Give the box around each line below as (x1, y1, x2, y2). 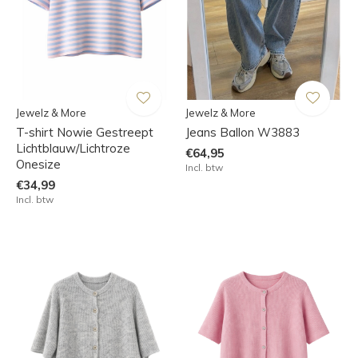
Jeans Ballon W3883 (185, 124, 300, 140)
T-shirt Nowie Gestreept (16, 124, 153, 140)
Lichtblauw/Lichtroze (16, 140, 130, 156)
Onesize (16, 156, 61, 172)
